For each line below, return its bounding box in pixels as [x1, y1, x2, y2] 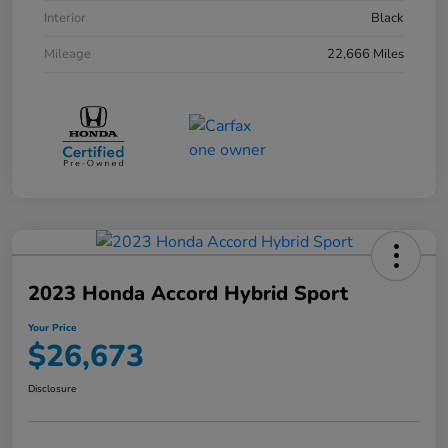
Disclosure [28, 382, 76, 397]
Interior [44, 9, 86, 27]
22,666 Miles [327, 45, 404, 63]
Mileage [44, 45, 91, 63]
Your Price [28, 321, 76, 336]
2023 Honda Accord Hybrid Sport [28, 280, 348, 308]
